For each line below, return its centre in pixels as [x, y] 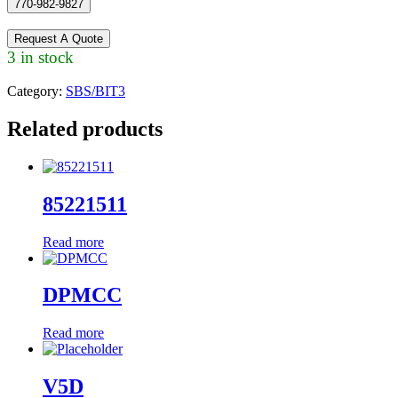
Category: [36, 91]
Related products [85, 128]
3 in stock [40, 57]
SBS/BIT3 [96, 91]
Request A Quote [59, 38]
